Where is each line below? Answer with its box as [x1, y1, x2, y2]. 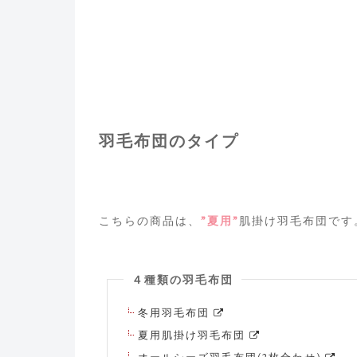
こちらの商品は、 [99, 214, 201, 229]
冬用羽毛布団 [137, 306, 214, 320]
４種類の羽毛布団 [131, 273, 233, 288]
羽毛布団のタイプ [99, 131, 239, 152]
